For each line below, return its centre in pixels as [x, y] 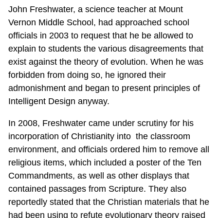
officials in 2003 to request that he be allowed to [100, 35]
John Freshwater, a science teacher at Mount [95, 9]
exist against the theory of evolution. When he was [106, 62]
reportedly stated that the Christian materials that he [109, 202]
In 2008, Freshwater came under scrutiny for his [101, 123]
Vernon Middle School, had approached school [99, 22]
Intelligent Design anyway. [59, 101]
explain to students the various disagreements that [106, 48]
